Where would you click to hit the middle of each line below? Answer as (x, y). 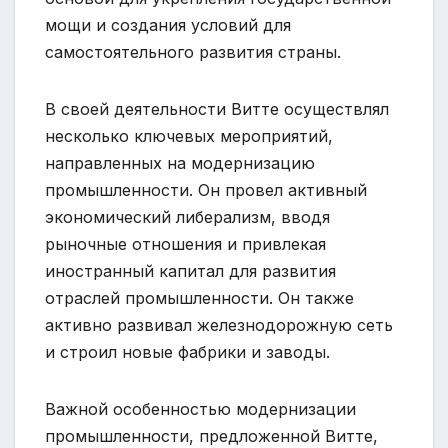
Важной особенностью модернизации (200, 408)
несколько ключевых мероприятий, (189, 135)
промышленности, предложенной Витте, (211, 435)
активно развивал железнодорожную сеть (219, 324)
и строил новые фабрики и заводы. (187, 351)
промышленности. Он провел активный (206, 189)
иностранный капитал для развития (190, 270)
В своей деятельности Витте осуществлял (217, 108)
